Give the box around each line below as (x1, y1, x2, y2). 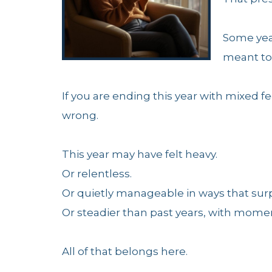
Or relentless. (62, 168, 132, 180)
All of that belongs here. (62, 245, 188, 257)
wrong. (62, 109, 98, 121)
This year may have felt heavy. (62, 148, 217, 160)
